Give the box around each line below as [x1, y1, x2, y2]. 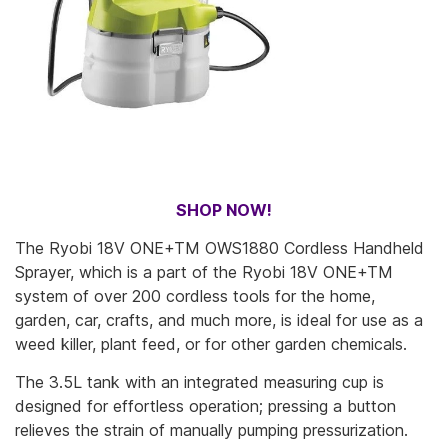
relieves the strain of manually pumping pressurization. [15, 419, 408, 440]
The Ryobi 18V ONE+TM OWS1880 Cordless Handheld [15, 237, 424, 258]
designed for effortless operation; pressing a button [15, 395, 396, 416]
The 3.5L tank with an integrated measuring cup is [15, 371, 384, 392]
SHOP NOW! [176, 199, 272, 220]
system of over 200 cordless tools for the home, [15, 285, 375, 306]
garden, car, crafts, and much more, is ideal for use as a [15, 309, 423, 330]
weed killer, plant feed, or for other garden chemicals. [15, 333, 407, 354]
